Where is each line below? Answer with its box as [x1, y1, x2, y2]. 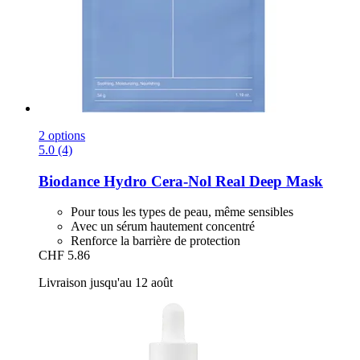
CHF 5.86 [39, 248, 90, 263]
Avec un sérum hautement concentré [71, 219, 255, 234]
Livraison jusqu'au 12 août [39, 276, 173, 290]
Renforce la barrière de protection [71, 234, 240, 248]
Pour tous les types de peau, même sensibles [71, 205, 293, 219]
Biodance [39, 172, 100, 190]
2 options [39, 128, 85, 142]
